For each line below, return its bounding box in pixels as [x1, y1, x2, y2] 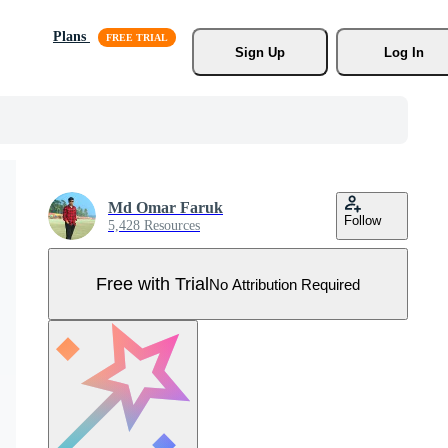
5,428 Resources [108, 218, 200, 233]
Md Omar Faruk [108, 199, 223, 216]
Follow [344, 213, 381, 228]
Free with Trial [96, 273, 209, 294]
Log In [383, 44, 424, 60]
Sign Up [234, 44, 285, 60]
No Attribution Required [209, 275, 360, 293]
